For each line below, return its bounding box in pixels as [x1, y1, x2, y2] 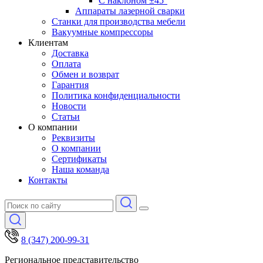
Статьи [52, 112, 80, 122]
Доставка [52, 48, 89, 58]
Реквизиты [52, 133, 95, 143]
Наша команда [52, 164, 109, 174]
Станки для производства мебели [52, 16, 186, 26]
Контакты [28, 175, 68, 185]
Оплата [52, 59, 81, 69]
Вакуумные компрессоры [52, 27, 153, 37]
